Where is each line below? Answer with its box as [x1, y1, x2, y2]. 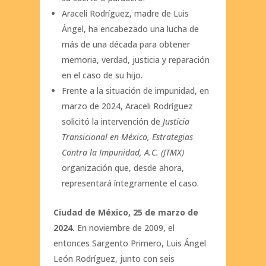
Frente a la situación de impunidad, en [61, 85, 209, 97]
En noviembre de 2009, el [77, 222, 175, 234]
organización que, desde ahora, [61, 162, 184, 174]
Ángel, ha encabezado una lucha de [61, 23, 199, 35]
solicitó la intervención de [61, 116, 163, 128]
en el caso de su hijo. [61, 69, 145, 81]
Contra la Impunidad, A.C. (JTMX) [61, 147, 184, 159]
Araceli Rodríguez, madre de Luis [61, 8, 189, 20]
